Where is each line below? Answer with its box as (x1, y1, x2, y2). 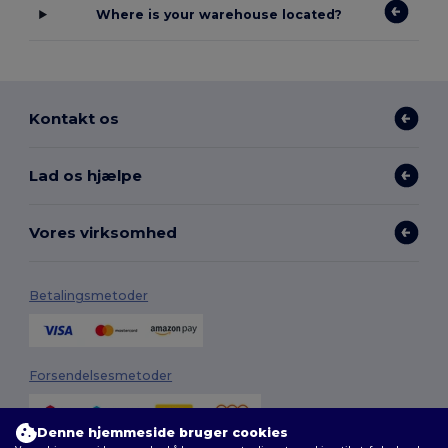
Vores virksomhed (29, 222, 178, 242)
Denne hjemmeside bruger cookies (37, 425, 288, 440)
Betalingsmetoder (29, 288, 149, 304)
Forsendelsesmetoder (29, 368, 173, 384)
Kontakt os (29, 108, 120, 128)
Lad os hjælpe (29, 165, 143, 185)
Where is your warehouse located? (95, 7, 342, 23)
